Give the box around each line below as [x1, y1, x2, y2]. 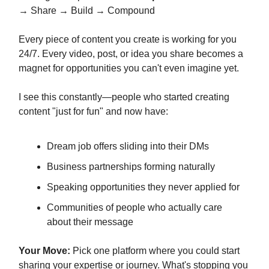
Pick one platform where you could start [70, 245, 240, 256]
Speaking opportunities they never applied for [47, 181, 240, 192]
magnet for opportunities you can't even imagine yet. [19, 62, 239, 73]
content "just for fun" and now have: [19, 106, 168, 116]
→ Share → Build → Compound [19, 5, 155, 16]
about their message [47, 216, 133, 227]
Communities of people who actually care [47, 202, 222, 213]
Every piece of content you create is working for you [19, 34, 237, 44]
